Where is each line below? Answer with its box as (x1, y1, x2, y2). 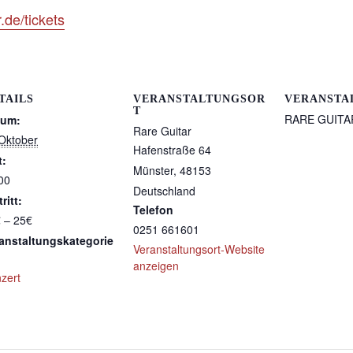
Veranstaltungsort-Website (133, 240, 265, 257)
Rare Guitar (133, 122, 191, 139)
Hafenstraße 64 (133, 141, 211, 158)
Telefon (133, 201, 173, 217)
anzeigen (133, 257, 179, 273)
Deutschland (133, 182, 195, 199)
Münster (133, 162, 173, 178)
